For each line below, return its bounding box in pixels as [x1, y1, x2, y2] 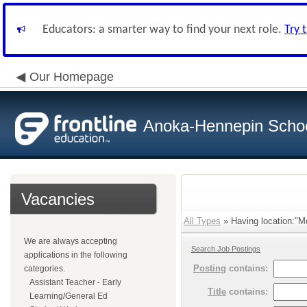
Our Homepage [29, 70, 114, 84]
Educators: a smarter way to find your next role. [42, 23, 284, 36]
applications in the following [24, 250, 127, 260]
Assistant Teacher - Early [29, 278, 121, 287]
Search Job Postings [191, 245, 260, 253]
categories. [24, 264, 65, 273]
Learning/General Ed [29, 291, 108, 301]
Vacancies [21, 190, 95, 208]
